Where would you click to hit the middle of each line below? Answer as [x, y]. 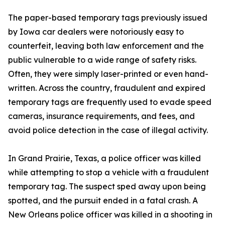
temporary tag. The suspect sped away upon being [107, 186]
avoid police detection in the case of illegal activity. [108, 130]
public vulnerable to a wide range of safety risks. [102, 60]
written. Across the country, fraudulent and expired [107, 88]
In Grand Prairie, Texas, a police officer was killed [104, 158]
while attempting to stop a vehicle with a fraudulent [108, 172]
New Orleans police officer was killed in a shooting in [110, 214]
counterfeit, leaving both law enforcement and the [106, 46]
